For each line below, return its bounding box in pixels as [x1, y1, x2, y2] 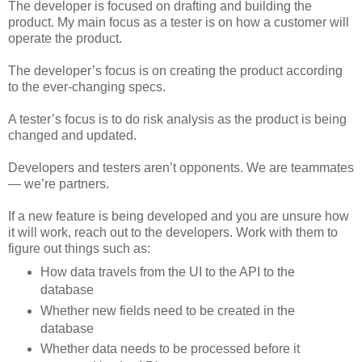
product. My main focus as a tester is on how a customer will [8, 15, 349, 29]
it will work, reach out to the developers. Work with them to [8, 225, 338, 239]
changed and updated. [8, 128, 137, 142]
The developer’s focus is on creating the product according [8, 63, 343, 78]
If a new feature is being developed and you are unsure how [8, 208, 349, 223]
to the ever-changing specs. [8, 79, 166, 94]
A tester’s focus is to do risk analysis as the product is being [8, 112, 347, 126]
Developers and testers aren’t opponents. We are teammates [8, 160, 354, 175]
